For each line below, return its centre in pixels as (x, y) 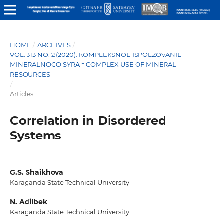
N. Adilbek (28, 202)
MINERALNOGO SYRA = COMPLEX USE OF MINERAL (93, 64)
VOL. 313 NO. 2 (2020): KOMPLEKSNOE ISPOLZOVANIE (96, 54)
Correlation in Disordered (88, 120)
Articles (21, 94)
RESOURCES (30, 74)
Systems (35, 135)
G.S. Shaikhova (36, 172)
